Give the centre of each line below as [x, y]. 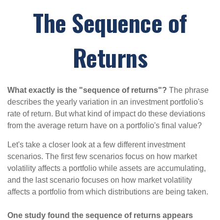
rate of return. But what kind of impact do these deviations [106, 114]
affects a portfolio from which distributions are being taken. [108, 192]
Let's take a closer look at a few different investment [96, 145]
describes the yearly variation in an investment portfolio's [105, 102]
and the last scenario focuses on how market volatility [100, 180]
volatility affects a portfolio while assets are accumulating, [107, 168]
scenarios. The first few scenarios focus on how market [102, 156]
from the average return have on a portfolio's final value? [105, 125]
